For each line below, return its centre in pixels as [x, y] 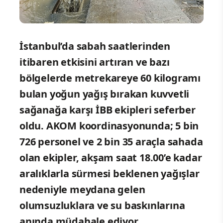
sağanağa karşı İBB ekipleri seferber [108, 110]
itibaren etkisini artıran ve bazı [95, 62]
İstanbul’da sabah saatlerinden [95, 46]
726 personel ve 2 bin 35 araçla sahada [111, 141]
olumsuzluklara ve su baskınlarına [102, 205]
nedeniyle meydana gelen [82, 189]
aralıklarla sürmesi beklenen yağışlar [110, 173]
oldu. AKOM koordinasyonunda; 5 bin [109, 125]
